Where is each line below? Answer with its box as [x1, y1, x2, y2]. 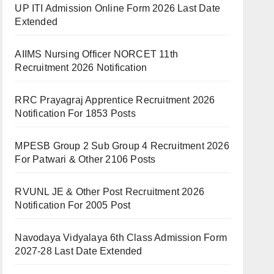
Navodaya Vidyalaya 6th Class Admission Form [15, 232, 227, 243]
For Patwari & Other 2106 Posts [15, 154, 156, 165]
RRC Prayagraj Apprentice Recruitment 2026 [15, 95, 215, 105]
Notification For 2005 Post [15, 200, 131, 210]
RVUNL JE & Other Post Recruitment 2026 [15, 187, 204, 197]
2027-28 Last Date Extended [15, 246, 143, 256]
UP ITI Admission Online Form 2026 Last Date [15, 3, 220, 13]
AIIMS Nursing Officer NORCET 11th [15, 49, 178, 59]
